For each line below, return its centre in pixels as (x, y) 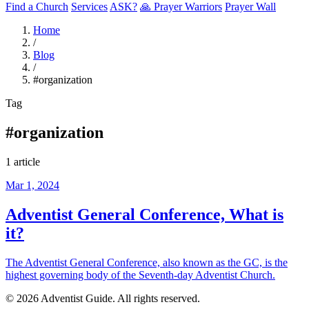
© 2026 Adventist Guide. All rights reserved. (103, 298)
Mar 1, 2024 (32, 185)
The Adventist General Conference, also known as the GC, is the (147, 262)
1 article (23, 161)
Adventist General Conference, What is (144, 214)
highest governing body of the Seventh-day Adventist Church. (140, 275)
